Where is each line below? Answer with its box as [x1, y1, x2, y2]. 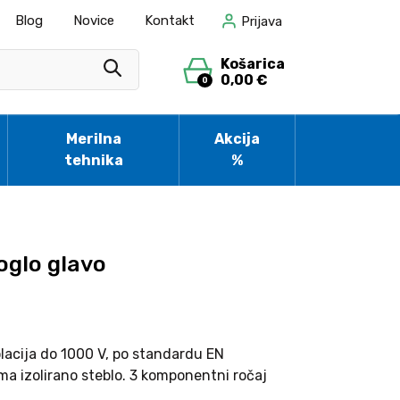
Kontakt [144, 12, 195, 29]
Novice [72, 12, 114, 29]
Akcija [214, 130, 261, 147]
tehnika [63, 152, 123, 169]
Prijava [241, 12, 282, 29]
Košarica [221, 55, 285, 72]
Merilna [65, 130, 121, 147]
